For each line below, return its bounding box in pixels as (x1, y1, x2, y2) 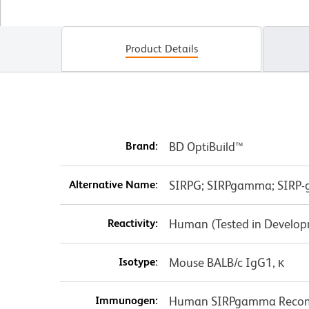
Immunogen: (94, 294, 158, 308)
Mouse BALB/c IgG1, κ (168, 255, 284, 270)
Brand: (125, 139, 158, 153)
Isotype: (118, 255, 158, 269)
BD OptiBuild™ (168, 139, 243, 154)
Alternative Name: (68, 178, 158, 192)
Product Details (125, 42, 198, 56)
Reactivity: (107, 217, 158, 230)
